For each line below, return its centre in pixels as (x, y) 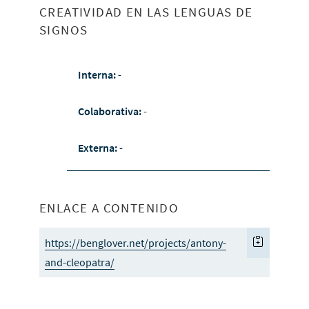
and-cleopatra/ (79, 262)
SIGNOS (63, 30)
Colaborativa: (110, 111)
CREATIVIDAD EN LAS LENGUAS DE (146, 12)
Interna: (98, 75)
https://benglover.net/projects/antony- (135, 243)
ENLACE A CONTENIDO (109, 208)
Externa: (98, 148)
